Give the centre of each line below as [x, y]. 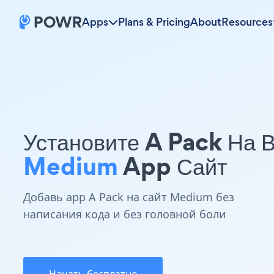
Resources [247, 22]
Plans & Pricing [154, 22]
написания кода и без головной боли [125, 214]
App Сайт [172, 166]
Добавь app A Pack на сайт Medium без [129, 197]
